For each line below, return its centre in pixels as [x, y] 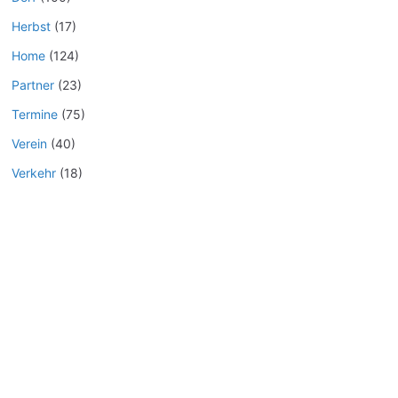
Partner [33, 84]
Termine [35, 114]
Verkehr [34, 172]
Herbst [31, 26]
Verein [29, 143]
